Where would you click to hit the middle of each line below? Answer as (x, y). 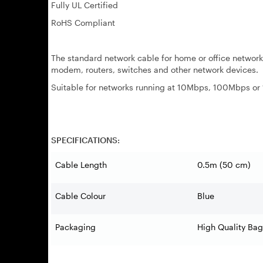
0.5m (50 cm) (224, 164)
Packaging (75, 227)
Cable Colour (80, 195)
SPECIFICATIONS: (85, 140)
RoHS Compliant (83, 22)
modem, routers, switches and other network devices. (155, 69)
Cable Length (81, 164)
